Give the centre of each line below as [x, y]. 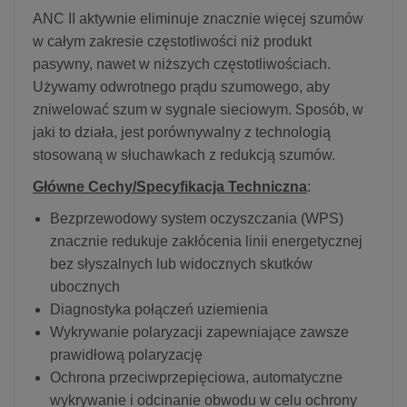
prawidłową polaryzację [126, 354]
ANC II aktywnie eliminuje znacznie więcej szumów [198, 18]
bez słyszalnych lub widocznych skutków [181, 263]
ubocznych [85, 286]
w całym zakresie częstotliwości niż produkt [172, 41]
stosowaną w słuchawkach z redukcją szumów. [184, 154]
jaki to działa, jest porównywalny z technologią [182, 132]
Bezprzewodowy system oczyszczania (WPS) [197, 218]
